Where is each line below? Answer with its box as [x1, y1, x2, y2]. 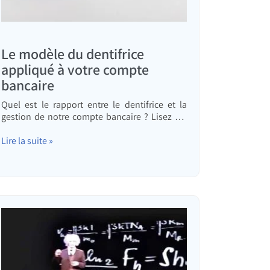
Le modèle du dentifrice [1, 44, 144, 64]
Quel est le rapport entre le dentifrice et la [1, 98, 187, 111]
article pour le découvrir [1, 122, 96, 136]
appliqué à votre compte [1, 60, 149, 80]
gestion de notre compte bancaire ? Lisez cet [1, 110, 187, 124]
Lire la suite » [1, 134, 53, 148]
